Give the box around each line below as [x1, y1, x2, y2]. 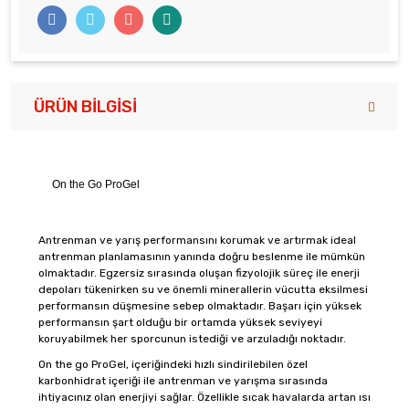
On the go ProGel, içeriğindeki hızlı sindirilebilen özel [38, 358, 308, 371]
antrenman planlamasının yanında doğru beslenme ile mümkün [38, 250, 365, 263]
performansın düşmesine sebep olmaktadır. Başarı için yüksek [38, 299, 362, 312]
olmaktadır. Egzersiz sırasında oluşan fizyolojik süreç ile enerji [38, 267, 360, 279]
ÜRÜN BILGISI [34, 96, 137, 117]
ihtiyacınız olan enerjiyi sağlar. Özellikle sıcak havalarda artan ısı [38, 391, 371, 404]
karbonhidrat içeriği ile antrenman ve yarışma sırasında [38, 374, 328, 387]
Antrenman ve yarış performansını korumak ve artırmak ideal [38, 234, 356, 246]
